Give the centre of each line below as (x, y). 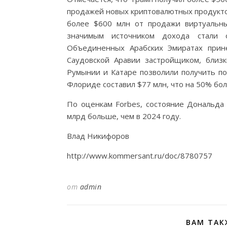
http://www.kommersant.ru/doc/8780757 (140, 155)
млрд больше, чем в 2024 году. (124, 116)
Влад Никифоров (98, 136)
